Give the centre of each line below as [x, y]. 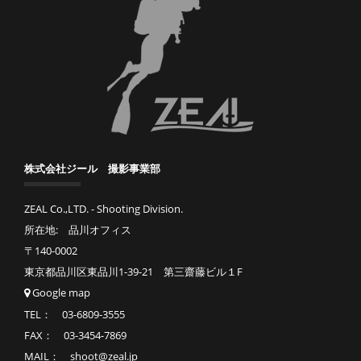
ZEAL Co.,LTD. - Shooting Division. [104, 209]
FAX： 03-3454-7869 [75, 336]
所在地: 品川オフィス [78, 230]
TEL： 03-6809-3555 [75, 315]
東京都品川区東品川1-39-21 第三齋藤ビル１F [133, 272]
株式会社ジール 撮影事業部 [92, 169]
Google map [60, 293]
